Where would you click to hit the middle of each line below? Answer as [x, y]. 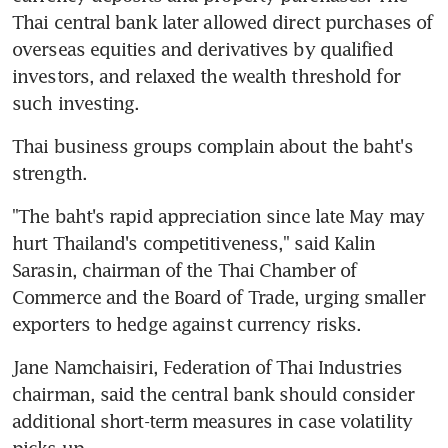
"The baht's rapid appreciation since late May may [218, 215]
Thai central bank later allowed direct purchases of [222, 21]
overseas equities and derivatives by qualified [202, 48]
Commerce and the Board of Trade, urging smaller [218, 296]
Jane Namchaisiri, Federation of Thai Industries [207, 366]
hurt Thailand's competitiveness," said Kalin [194, 242]
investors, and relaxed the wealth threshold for [206, 75]
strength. [49, 172]
